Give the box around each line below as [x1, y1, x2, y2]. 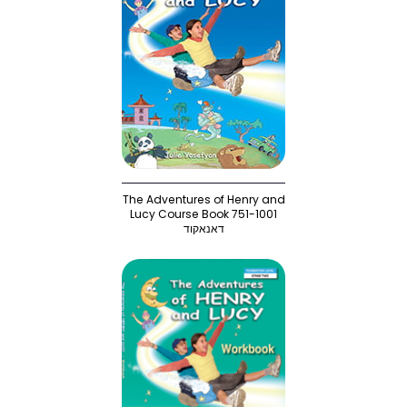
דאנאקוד [183, 220, 224, 236]
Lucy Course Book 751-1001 [130, 205, 277, 222]
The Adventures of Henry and [122, 191, 285, 207]
